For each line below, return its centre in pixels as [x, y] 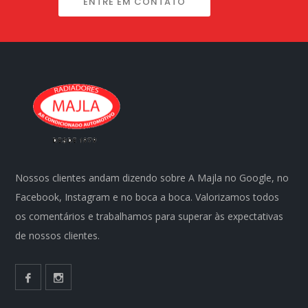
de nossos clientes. [58, 236]
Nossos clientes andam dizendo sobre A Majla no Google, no [152, 178]
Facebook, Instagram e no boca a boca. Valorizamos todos [147, 197]
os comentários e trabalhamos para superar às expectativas [150, 217]
